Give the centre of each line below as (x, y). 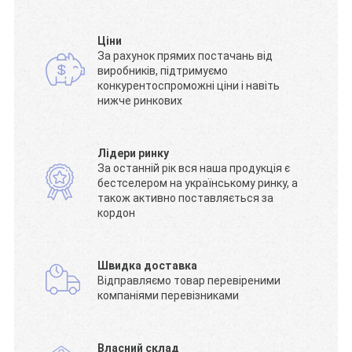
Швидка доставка (148, 266)
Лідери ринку (134, 154)
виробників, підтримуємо (163, 71)
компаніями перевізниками (169, 296)
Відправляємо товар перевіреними (189, 281)
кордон (117, 213)
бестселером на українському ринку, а (198, 183)
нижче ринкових (140, 101)
